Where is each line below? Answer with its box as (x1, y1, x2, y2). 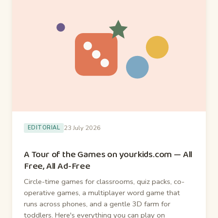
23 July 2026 (64, 123, 101, 132)
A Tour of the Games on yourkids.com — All (24, 146, 193, 162)
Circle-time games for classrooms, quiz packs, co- (24, 176, 184, 186)
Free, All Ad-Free (24, 158, 91, 174)
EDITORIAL (28, 124, 60, 132)
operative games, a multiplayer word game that (24, 187, 180, 198)
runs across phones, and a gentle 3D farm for (24, 199, 170, 209)
